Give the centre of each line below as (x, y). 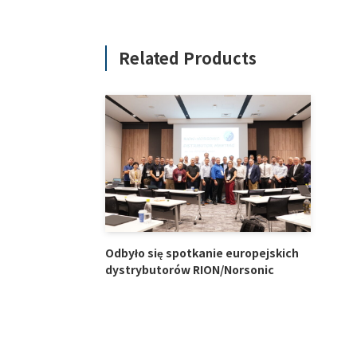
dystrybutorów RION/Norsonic (190, 269)
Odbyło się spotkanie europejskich (202, 252)
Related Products (188, 57)
